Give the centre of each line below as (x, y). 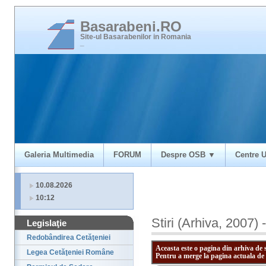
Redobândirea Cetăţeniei (69, 238)
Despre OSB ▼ (188, 155)
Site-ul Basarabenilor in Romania (136, 37)
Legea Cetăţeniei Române (70, 253)
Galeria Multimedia (59, 155)
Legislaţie (47, 223)
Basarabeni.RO (131, 26)
